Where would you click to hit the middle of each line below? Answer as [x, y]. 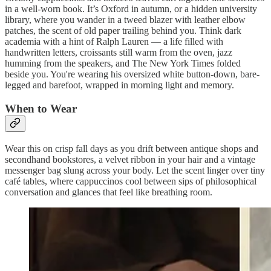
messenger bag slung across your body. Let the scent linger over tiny [135, 170]
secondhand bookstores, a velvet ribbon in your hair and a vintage [130, 159]
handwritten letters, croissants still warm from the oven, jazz [119, 53]
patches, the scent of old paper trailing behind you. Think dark [123, 31]
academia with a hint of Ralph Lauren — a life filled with [114, 42]
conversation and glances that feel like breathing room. [109, 192]
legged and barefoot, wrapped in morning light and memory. [119, 85]
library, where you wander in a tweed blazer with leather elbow [125, 20]
